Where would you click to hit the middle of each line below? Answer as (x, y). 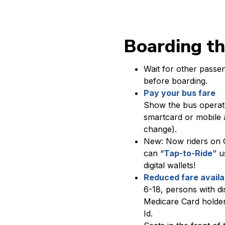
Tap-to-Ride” (190, 153)
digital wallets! (170, 165)
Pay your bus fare (180, 93)
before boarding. (176, 81)
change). (160, 129)
